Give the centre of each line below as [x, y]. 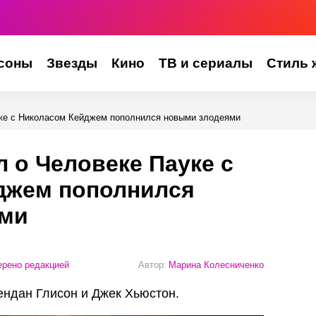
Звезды [72, 63]
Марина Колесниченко [216, 265]
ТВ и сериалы [205, 63]
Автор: [152, 265]
